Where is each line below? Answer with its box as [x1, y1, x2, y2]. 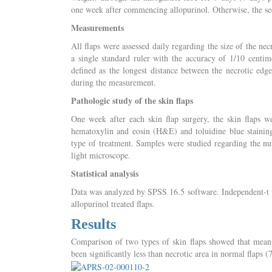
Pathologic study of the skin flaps [71, 93, 193, 107]
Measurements [71, 21, 124, 34]
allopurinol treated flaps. [71, 197, 155, 209]
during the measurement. [71, 76, 156, 88]
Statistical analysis [71, 166, 138, 180]
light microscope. [71, 149, 131, 161]
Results [71, 216, 116, 232]
